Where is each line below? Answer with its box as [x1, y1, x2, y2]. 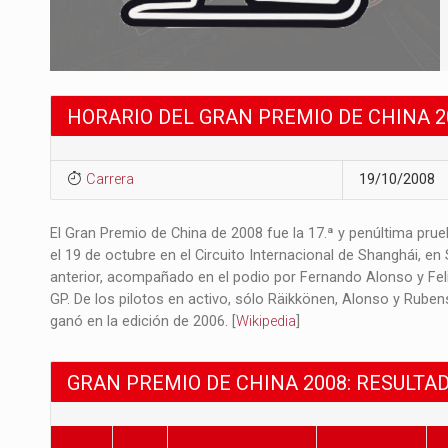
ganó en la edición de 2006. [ [50, 313, 236, 331]
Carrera [85, 170, 134, 188]
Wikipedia [236, 313, 296, 331]
